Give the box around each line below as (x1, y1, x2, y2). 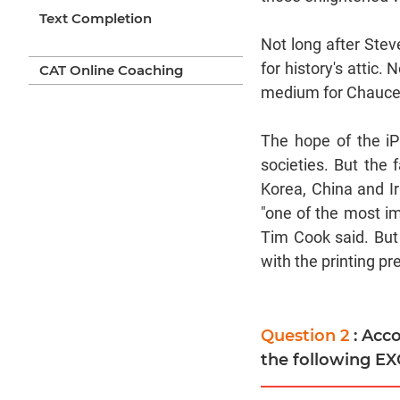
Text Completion (39, 10, 152, 28)
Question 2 (261, 326, 354, 346)
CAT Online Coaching (39, 62, 183, 79)
